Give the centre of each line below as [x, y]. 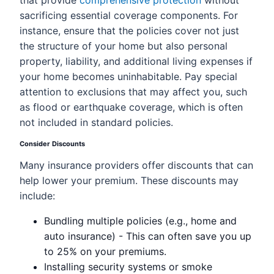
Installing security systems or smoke [128, 267]
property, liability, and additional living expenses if [136, 61]
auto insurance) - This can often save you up [148, 236]
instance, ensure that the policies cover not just [129, 31]
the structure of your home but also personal [124, 46]
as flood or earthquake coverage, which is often [131, 107]
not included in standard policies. [96, 122]
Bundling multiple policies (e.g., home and [140, 221]
